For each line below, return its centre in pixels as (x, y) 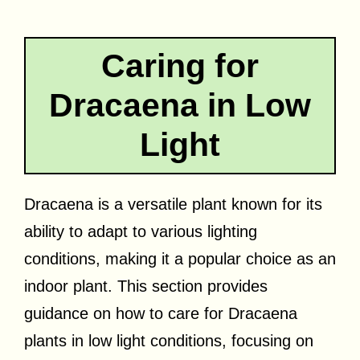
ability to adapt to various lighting (141, 231)
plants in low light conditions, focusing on (169, 340)
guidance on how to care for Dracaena (161, 313)
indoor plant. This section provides (146, 286)
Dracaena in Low (180, 105)
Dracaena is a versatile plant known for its (173, 204)
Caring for (180, 65)
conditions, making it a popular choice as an (180, 258)
